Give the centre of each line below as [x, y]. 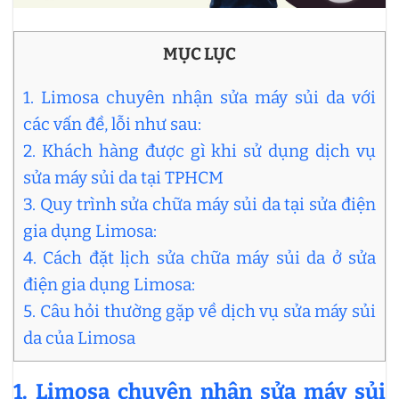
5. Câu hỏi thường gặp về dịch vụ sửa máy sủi [199, 311]
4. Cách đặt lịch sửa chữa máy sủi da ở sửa [199, 257]
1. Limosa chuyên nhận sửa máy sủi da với [199, 97]
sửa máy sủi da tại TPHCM [123, 177]
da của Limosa [79, 338]
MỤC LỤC [199, 53]
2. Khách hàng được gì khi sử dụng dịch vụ [199, 151]
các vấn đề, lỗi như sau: [114, 124]
